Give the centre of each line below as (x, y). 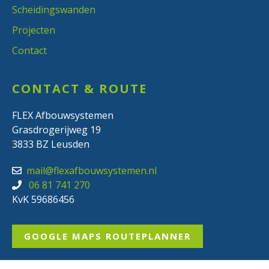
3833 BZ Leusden (51, 144)
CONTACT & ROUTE (80, 89)
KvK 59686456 (43, 199)
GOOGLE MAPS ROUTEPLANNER (107, 236)
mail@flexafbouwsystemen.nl (92, 171)
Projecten (34, 30)
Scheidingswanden (54, 10)
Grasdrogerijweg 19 (56, 130)
